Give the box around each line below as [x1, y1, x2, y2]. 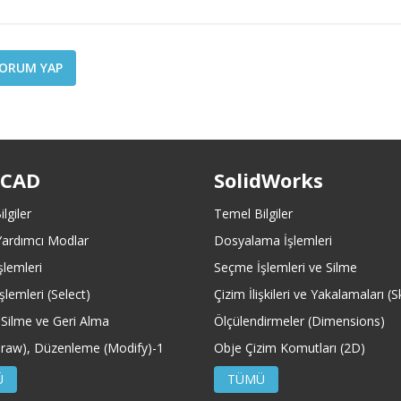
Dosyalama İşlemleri [214, 231, 332, 249]
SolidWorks [214, 166, 323, 193]
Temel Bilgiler [214, 204, 293, 222]
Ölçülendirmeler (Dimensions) [214, 311, 385, 329]
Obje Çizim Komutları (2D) [214, 338, 365, 356]
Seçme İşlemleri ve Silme [214, 258, 357, 276]
